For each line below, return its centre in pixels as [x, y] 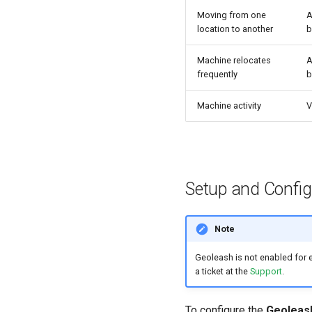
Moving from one [232, 15]
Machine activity [229, 105]
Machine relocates [234, 60]
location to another [235, 29]
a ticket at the [222, 271]
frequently [217, 74]
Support [266, 271]
